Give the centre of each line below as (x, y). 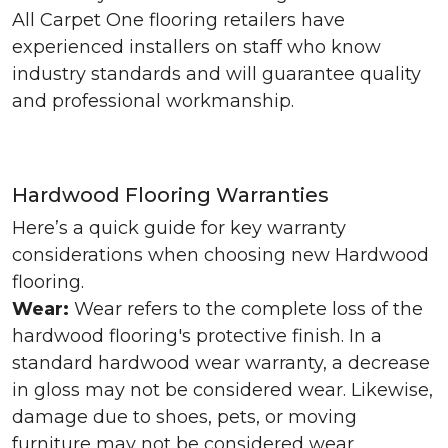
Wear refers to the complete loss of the (246, 309)
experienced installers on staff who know (196, 47)
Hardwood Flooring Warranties (170, 195)
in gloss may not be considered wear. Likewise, (222, 390)
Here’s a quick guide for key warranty (179, 228)
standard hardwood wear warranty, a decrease (221, 363)
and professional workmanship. (153, 101)
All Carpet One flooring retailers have (178, 20)
